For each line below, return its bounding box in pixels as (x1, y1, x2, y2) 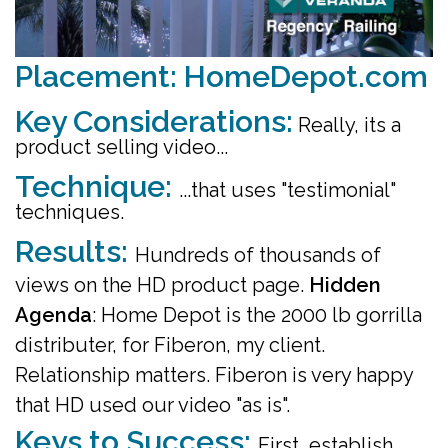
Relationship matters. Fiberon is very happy (15, 362, 413, 387)
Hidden (309, 272, 381, 297)
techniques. (15, 199, 124, 224)
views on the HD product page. (15, 272, 309, 297)
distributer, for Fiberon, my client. (15, 332, 325, 357)
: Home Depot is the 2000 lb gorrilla (92, 302, 422, 327)
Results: (15, 233, 135, 269)
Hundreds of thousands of (135, 242, 381, 267)
